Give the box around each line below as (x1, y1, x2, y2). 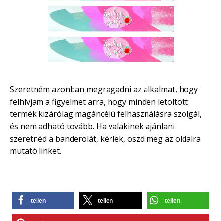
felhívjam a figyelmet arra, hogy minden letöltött (10, 96, 188, 107)
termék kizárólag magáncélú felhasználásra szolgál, (10, 108, 202, 119)
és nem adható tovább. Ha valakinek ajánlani (10, 120, 175, 132)
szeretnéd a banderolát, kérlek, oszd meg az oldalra (10, 133, 201, 144)
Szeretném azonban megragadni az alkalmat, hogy (10, 83, 198, 95)
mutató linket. (10, 145, 61, 156)
